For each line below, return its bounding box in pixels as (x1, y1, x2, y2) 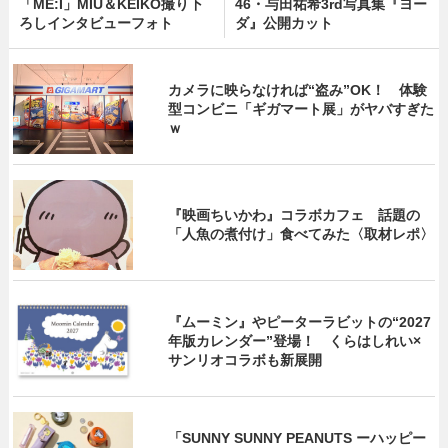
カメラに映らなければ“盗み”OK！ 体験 (168, 81, 428, 98)
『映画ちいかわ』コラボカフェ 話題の (168, 207, 421, 223)
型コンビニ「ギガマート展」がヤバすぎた (168, 100, 435, 117)
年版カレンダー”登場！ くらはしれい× (168, 332, 422, 349)
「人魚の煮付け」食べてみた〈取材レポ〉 (168, 226, 435, 242)
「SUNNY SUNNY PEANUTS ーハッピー (168, 429, 427, 446)
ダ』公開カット (234, 15, 333, 31)
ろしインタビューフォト (18, 15, 173, 31)
